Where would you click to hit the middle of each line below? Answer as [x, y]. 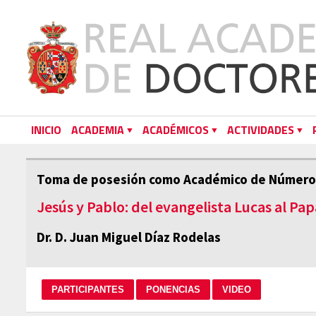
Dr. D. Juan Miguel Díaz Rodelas [129, 237]
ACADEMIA [98, 130]
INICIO [46, 130]
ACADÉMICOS [176, 130]
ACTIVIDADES [261, 130]
